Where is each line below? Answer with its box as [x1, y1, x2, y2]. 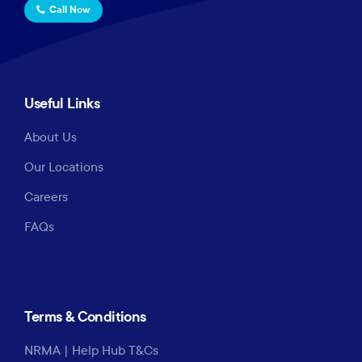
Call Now [49, 2, 91, 16]
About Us [24, 128, 78, 145]
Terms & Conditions [24, 306, 146, 326]
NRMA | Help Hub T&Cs [24, 342, 159, 358]
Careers [24, 188, 69, 204]
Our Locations [24, 158, 104, 175]
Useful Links [24, 93, 100, 113]
